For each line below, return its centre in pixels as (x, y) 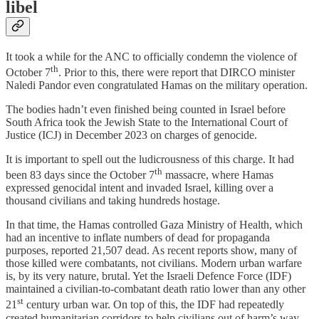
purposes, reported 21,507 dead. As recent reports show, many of (151, 251)
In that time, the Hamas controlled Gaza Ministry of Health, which (154, 225)
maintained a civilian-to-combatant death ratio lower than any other (156, 289)
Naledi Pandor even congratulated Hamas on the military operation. (157, 85)
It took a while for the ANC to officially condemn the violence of (151, 56)
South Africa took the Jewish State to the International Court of (147, 122)
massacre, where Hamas (218, 175)
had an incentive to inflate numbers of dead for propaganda (138, 238)
